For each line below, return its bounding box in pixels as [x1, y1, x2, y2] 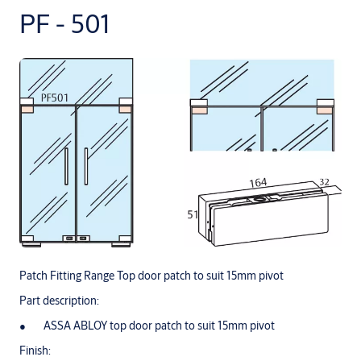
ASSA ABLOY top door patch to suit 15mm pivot [44, 317, 275, 333]
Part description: [19, 293, 99, 308]
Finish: [19, 342, 51, 358]
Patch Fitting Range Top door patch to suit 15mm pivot [19, 268, 284, 283]
